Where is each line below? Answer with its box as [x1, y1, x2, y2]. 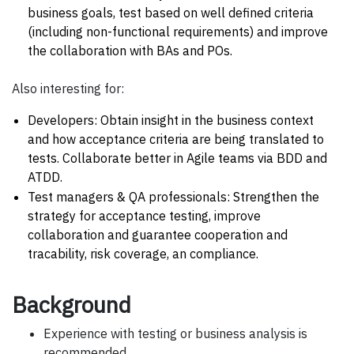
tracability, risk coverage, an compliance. [28, 245, 258, 262]
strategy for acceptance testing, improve [28, 207, 261, 224]
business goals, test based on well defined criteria [28, 4, 314, 21]
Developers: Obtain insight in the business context [28, 111, 314, 128]
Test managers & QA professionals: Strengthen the [28, 188, 319, 205]
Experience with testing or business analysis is [43, 325, 307, 341]
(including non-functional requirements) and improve [28, 23, 328, 40]
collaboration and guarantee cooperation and [28, 226, 288, 243]
